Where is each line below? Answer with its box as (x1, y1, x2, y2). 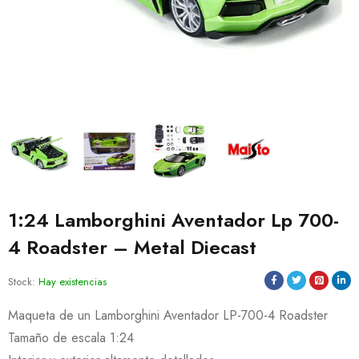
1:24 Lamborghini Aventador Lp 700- (8, 205, 339, 234)
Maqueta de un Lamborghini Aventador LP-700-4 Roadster (8, 305, 328, 325)
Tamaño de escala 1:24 (8, 328, 134, 347)
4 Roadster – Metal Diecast (8, 232, 256, 261)
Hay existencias (38, 273, 107, 289)
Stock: (8, 273, 35, 289)
